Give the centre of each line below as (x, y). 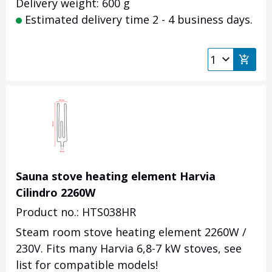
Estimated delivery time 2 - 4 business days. (137, 20)
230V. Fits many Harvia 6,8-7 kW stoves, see (129, 249)
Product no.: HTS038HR (76, 212)
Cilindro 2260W (56, 193)
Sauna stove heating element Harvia (116, 176)
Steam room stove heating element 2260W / (131, 232)
